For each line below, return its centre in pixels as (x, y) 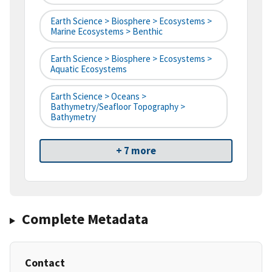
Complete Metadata (85, 219)
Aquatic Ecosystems (89, 69)
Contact (45, 263)
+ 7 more (136, 151)
